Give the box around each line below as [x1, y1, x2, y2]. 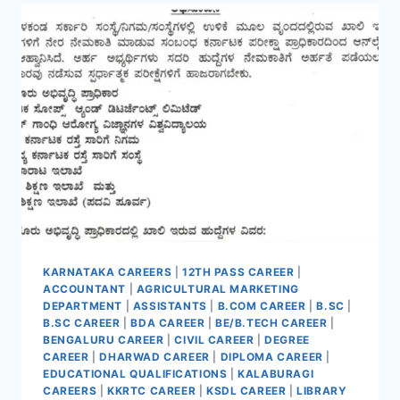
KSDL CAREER [205, 383, 287, 397]
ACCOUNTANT [43, 281, 126, 296]
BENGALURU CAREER [43, 332, 164, 346]
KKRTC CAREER [106, 383, 196, 397]
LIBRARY [296, 383, 347, 397]
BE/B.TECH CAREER [215, 315, 328, 329]
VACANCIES [119, 54, 196, 70]
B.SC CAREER [43, 315, 121, 329]
